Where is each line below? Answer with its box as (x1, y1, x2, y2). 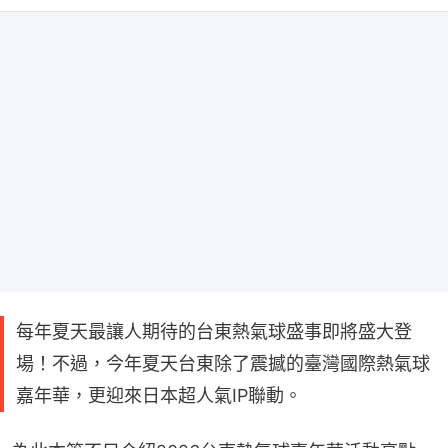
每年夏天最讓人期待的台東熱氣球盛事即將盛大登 (16, 321, 412, 343)
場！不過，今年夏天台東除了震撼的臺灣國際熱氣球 (16, 353, 430, 375)
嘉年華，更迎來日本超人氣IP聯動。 (16, 385, 302, 407)
